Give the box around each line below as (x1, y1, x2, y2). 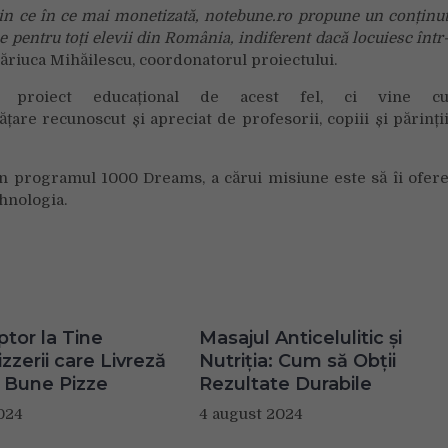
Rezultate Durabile (198, 372, 372, 395)
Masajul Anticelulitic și (198, 326, 402, 349)
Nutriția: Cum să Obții (198, 349, 396, 372)
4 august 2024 (198, 404, 303, 423)
